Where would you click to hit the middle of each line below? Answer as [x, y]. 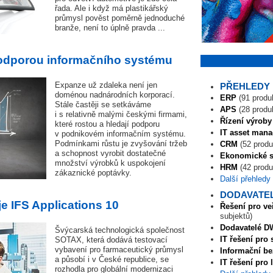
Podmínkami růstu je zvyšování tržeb [121, 144]
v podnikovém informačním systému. [120, 134]
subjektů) [236, 216]
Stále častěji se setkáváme [103, 105]
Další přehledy [245, 179]
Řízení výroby [246, 121]
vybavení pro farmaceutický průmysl [119, 250]
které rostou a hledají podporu [107, 124]
